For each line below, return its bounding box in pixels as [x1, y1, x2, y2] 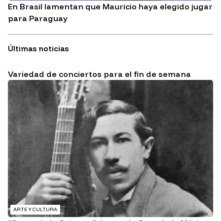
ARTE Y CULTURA [13, 206, 57, 213]
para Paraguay [8, 13, 68, 24]
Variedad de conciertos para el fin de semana [8, 69, 191, 79]
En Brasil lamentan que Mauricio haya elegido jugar [8, 1, 213, 12]
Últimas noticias [8, 44, 69, 54]
